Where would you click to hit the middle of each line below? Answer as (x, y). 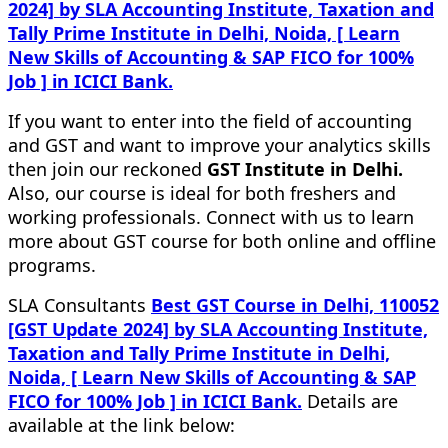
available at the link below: (121, 424)
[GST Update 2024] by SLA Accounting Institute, (218, 328)
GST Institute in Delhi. (305, 168)
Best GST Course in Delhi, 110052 (295, 304)
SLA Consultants (79, 304)
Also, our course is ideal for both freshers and (202, 192)
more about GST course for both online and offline (222, 240)
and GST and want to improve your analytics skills (219, 144)
